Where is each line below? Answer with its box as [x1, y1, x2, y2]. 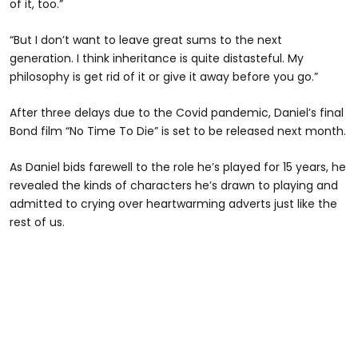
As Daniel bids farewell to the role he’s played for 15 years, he [10, 159, 346, 176]
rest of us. [10, 214, 65, 231]
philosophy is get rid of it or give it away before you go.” [10, 69, 318, 86]
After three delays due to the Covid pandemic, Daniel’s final [10, 105, 344, 121]
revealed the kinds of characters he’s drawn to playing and [10, 177, 338, 194]
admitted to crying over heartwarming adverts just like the [10, 196, 337, 213]
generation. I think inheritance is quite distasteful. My [10, 50, 304, 67]
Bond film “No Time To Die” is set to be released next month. [10, 123, 346, 140]
